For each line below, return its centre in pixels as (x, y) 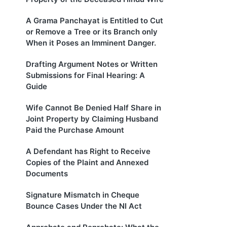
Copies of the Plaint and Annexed (87, 163)
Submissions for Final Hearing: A (85, 75)
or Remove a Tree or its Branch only (92, 32)
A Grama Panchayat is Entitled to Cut (94, 21)
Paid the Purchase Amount (75, 130)
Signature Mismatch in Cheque (83, 195)
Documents (47, 174)
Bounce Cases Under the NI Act (84, 206)
